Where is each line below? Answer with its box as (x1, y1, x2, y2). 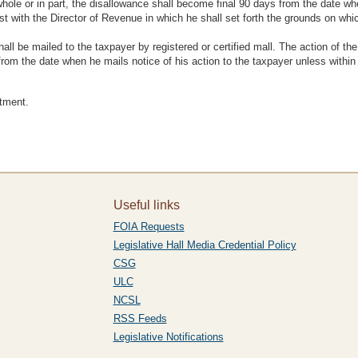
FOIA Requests (113, 221, 185, 233)
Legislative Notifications (113, 331, 224, 343)
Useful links (113, 198, 180, 212)
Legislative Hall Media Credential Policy (113, 239, 296, 251)
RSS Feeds (113, 312, 167, 324)
